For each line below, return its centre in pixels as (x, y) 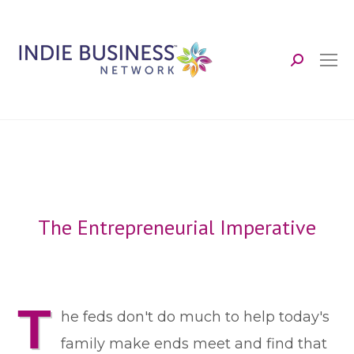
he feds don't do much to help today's (195, 317)
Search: (316, 66)
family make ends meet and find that (194, 344)
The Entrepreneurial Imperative (177, 227)
